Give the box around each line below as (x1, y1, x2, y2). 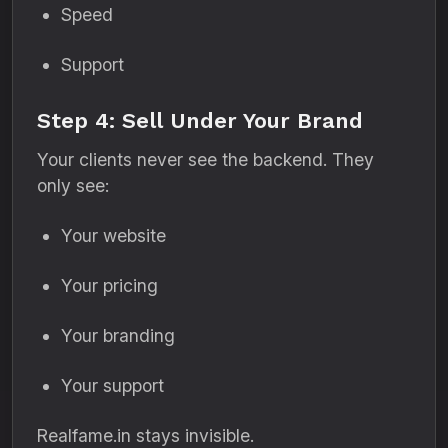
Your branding (61, 325, 175, 346)
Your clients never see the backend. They (37, 149, 374, 170)
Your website (61, 225, 166, 246)
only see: (37, 175, 109, 196)
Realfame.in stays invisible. (37, 425, 254, 446)
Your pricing (61, 275, 158, 296)
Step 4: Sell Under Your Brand (37, 108, 363, 133)
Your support (61, 375, 164, 396)
